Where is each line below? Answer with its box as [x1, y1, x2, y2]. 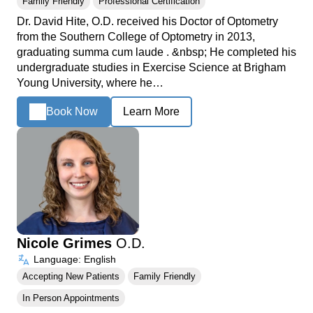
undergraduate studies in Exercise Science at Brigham [17, 61, 286, 73]
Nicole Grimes [17, 235, 116, 251]
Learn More [123, 105, 180, 118]
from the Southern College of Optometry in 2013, [17, 30, 255, 43]
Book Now [46, 105, 98, 118]
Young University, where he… [17, 76, 163, 89]
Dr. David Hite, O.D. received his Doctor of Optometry [17, 15, 278, 27]
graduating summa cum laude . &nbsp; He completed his [17, 45, 296, 58]
